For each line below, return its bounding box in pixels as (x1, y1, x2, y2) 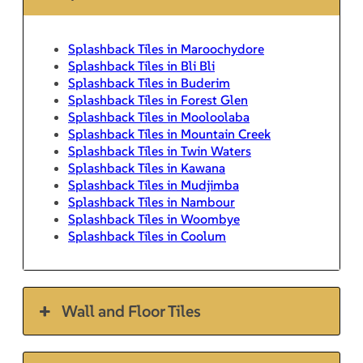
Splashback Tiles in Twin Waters (68, 143, 251, 160)
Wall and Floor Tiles (62, 301, 202, 322)
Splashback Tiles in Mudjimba (68, 177, 239, 194)
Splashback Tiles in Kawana (68, 160, 225, 177)
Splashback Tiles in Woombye (68, 211, 240, 228)
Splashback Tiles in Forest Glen (68, 92, 248, 109)
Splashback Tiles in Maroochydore (68, 41, 264, 58)
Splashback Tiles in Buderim (68, 75, 230, 92)
